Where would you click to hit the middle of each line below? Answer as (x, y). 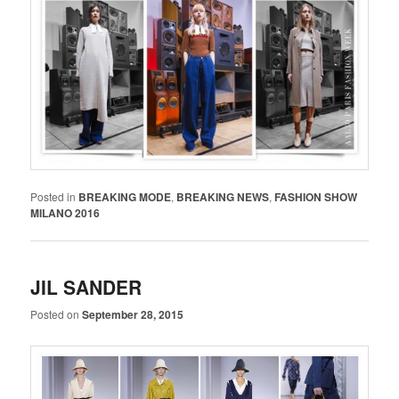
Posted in (53, 197)
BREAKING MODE (125, 197)
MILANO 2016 (65, 213)
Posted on (57, 314)
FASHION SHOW (316, 197)
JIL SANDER (86, 286)
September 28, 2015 (133, 315)
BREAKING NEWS (223, 197)
